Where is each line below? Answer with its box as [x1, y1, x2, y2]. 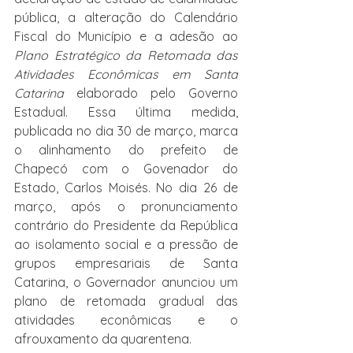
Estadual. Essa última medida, [14, 104, 238, 121]
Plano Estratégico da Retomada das [14, 47, 238, 64]
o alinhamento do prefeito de [14, 142, 238, 158]
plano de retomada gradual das [14, 293, 238, 310]
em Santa [172, 66, 238, 83]
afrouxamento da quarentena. [14, 331, 191, 347]
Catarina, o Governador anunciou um [14, 274, 238, 291]
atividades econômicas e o [14, 312, 238, 329]
